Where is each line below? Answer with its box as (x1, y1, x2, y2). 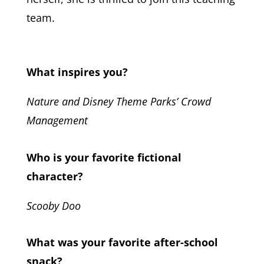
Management (26, 113, 88, 127)
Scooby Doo (26, 198, 81, 213)
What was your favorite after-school (26, 235, 218, 249)
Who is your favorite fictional (26, 150, 181, 164)
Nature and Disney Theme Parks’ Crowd (26, 94, 211, 108)
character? (26, 169, 83, 183)
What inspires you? (26, 64, 128, 79)
